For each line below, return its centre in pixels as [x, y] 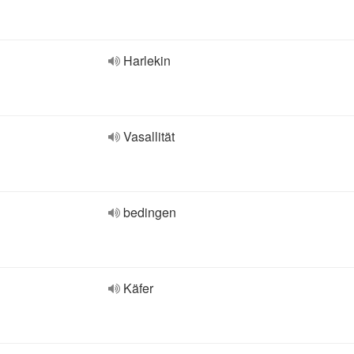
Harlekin [147, 60]
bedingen [150, 212]
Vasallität [149, 136]
